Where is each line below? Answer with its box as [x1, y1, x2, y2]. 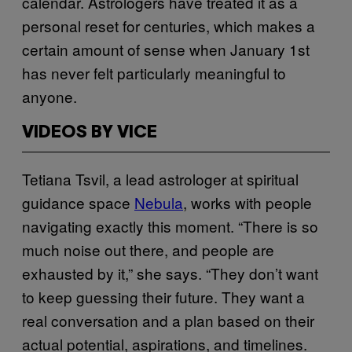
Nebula [134, 191, 183, 213]
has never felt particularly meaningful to [22, 61, 286, 83]
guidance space [22, 191, 134, 213]
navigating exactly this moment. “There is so [22, 214, 318, 236]
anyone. [22, 85, 77, 107]
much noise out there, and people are [22, 238, 274, 260]
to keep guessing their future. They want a [22, 285, 305, 307]
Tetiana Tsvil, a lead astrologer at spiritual [22, 167, 299, 189]
